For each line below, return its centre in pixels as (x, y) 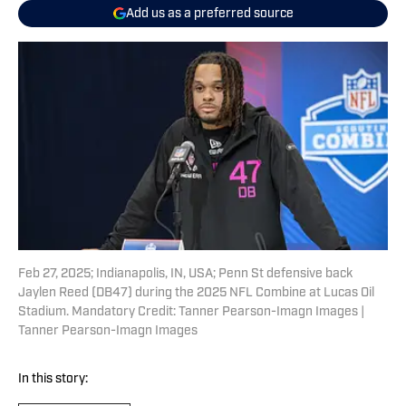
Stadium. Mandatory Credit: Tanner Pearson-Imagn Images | (191, 313)
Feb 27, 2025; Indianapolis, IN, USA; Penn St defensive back (185, 275)
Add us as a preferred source (209, 14)
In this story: (53, 380)
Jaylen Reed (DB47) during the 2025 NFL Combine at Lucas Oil (196, 294)
